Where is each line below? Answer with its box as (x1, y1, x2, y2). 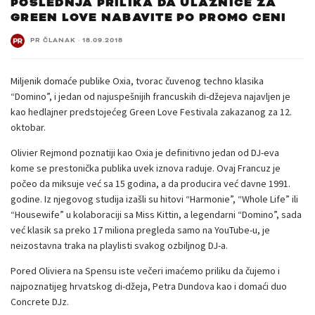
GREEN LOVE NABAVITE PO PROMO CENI (11, 9, 287, 25)
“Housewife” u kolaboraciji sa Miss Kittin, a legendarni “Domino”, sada (11, 207, 302, 221)
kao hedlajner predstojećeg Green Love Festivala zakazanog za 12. (11, 105, 292, 118)
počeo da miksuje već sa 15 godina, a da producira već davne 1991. (11, 176, 290, 190)
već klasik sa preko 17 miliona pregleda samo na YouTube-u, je (11, 223, 270, 236)
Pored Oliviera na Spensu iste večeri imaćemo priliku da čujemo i (11, 264, 280, 277)
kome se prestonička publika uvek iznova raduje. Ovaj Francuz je (11, 161, 281, 174)
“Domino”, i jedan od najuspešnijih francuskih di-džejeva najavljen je (11, 89, 290, 103)
